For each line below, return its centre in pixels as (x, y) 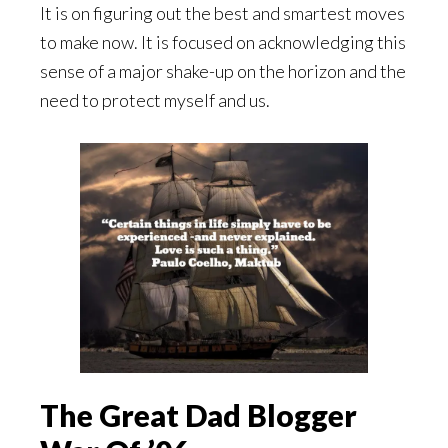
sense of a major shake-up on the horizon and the (223, 71)
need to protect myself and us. (155, 100)
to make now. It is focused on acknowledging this (223, 42)
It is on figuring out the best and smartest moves (222, 13)
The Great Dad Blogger (198, 415)
